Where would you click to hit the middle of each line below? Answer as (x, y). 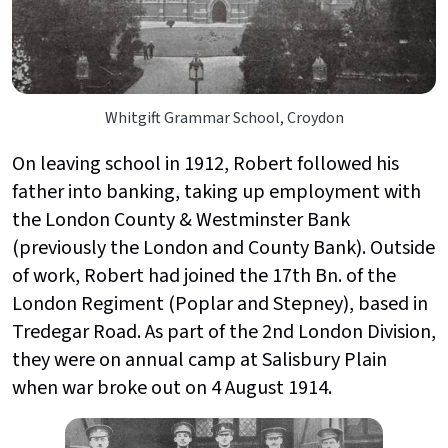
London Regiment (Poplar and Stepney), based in (220, 304)
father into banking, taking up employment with (216, 192)
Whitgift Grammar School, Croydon (224, 118)
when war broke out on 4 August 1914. (172, 388)
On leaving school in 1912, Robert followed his (205, 164)
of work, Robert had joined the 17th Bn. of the (204, 276)
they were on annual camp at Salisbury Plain (199, 360)
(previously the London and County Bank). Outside (223, 248)
